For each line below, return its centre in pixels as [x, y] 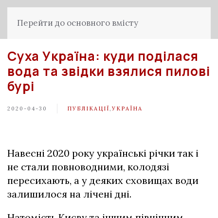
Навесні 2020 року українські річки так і [103, 153]
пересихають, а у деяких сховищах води [103, 180]
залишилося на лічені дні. [69, 194]
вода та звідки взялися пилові [109, 71]
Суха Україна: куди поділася [103, 56]
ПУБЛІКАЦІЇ [88, 108]
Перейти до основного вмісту [78, 23]
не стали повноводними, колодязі [88, 167]
